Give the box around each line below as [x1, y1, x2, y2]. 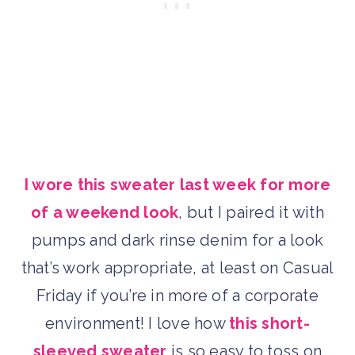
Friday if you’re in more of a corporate [36, 286, 319, 306]
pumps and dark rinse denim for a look [31, 231, 324, 250]
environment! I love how [45, 314, 230, 334]
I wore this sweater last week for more [24, 175, 331, 195]
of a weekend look [31, 203, 179, 223]
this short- [229, 314, 310, 334]
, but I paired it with [178, 203, 324, 223]
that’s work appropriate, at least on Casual [21, 258, 334, 278]
